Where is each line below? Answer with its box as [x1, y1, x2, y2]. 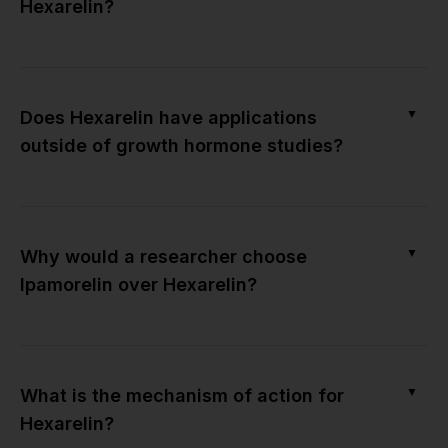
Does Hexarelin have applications [20, 107, 317, 129]
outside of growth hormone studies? [20, 135, 343, 157]
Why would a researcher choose [20, 246, 307, 268]
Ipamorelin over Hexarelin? [20, 274, 257, 296]
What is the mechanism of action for [20, 385, 344, 407]
